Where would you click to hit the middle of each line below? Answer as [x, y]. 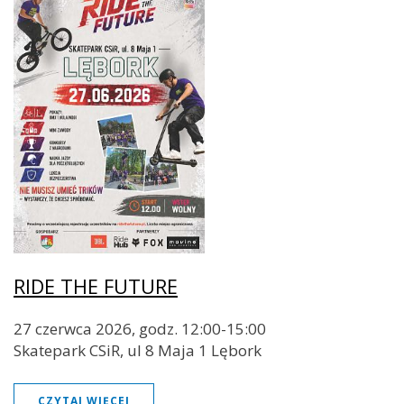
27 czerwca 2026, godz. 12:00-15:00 [140, 328]
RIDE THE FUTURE [96, 285]
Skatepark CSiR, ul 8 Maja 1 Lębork [138, 350]
